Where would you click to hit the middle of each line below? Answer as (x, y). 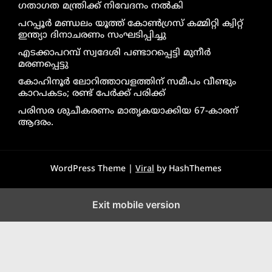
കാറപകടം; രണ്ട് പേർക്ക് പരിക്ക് (92, 93)
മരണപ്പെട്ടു (43, 64)
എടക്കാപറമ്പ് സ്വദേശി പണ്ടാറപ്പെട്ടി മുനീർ (114, 53)
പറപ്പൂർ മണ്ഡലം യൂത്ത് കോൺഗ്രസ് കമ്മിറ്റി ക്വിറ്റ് (131, 24)
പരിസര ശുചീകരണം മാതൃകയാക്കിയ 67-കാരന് (128, 111)
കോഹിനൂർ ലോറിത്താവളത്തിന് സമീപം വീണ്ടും (127, 82)
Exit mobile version (136, 204)
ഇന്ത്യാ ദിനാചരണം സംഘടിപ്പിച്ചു (92, 35)
